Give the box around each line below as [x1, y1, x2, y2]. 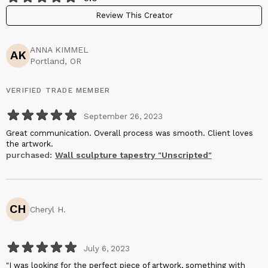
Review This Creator [95, 11, 173, 20]
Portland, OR [30, 56, 81, 66]
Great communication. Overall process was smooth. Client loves [6, 129, 253, 138]
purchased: [6, 150, 52, 160]
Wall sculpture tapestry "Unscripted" [55, 150, 212, 160]
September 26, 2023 [84, 112, 163, 121]
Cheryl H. [30, 204, 66, 214]
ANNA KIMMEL [30, 45, 89, 55]
